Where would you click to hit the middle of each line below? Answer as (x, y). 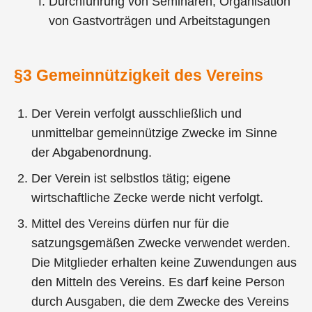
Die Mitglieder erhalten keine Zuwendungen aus (164, 263)
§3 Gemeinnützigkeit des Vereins (139, 76)
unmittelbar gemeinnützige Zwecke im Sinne (155, 133)
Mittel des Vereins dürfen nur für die (131, 224)
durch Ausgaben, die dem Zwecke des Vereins (161, 302)
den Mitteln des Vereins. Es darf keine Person (158, 282)
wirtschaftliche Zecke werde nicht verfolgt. (148, 198)
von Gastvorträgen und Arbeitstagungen (160, 21)
